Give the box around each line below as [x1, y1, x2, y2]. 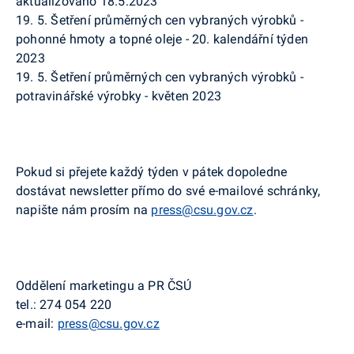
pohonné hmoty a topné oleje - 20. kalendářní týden [16, 31, 309, 47]
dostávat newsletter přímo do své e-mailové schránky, [16, 183, 321, 198]
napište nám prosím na [16, 201, 152, 217]
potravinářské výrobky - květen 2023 [16, 88, 221, 104]
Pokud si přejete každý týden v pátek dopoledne [16, 164, 288, 179]
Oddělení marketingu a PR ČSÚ [16, 277, 192, 293]
